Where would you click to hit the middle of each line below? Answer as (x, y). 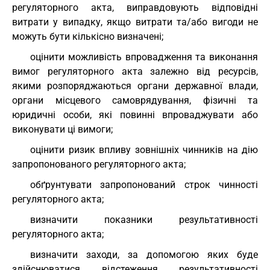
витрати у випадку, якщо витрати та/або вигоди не (135, 22)
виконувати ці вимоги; (62, 129)
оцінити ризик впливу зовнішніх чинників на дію (144, 150)
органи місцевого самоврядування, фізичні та (135, 100)
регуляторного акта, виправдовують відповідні (135, 8)
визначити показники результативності (144, 220)
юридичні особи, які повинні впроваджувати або (135, 115)
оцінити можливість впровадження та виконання (144, 57)
